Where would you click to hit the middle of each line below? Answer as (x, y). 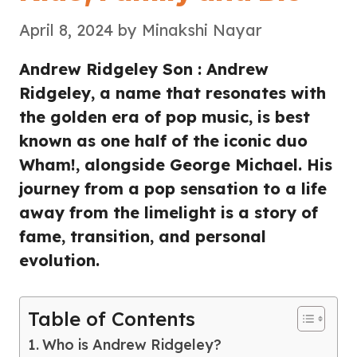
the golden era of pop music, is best (165, 116)
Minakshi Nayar (202, 29)
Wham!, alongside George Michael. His (176, 164)
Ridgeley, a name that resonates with (173, 92)
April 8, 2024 (66, 29)
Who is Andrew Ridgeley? (131, 344)
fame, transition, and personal (143, 236)
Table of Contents (112, 318)
